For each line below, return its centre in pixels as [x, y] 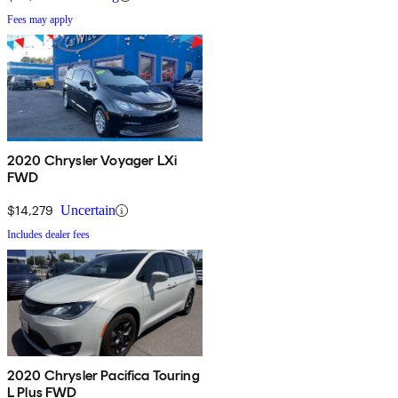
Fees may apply [40, 20]
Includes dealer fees [48, 235]
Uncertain [88, 211]
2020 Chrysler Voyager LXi [92, 161]
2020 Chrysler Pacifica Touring [103, 376]
